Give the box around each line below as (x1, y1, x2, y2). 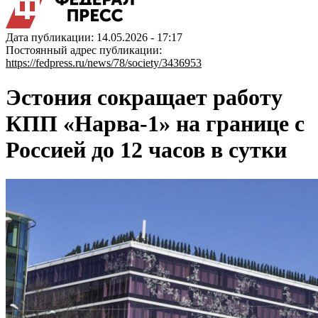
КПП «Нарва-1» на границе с (6, 111, 305, 137)
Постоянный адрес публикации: (6, 44, 162, 56)
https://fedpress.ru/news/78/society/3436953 (6, 57, 202, 69)
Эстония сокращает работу (6, 84, 283, 111)
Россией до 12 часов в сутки (6, 137, 287, 163)
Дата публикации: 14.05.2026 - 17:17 (6, 31, 182, 43)
